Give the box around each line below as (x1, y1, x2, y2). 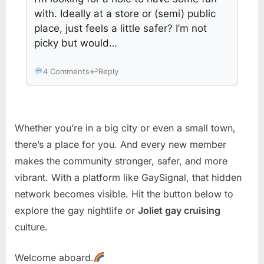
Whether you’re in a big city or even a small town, (15, 121, 236, 134)
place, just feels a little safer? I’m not (34, 22, 207, 34)
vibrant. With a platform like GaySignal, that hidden (15, 171, 242, 183)
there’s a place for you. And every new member (15, 138, 226, 150)
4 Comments (42, 66, 90, 76)
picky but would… (34, 37, 117, 49)
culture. (15, 220, 48, 233)
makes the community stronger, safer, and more (15, 154, 227, 167)
